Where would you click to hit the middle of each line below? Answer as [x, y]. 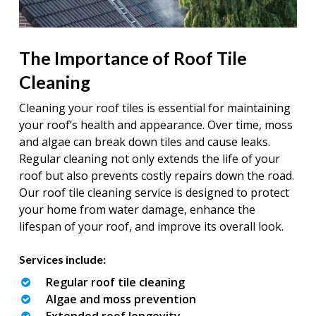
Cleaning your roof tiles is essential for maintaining [154, 108]
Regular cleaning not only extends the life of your [149, 159]
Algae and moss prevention [121, 299]
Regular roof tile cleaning [115, 282]
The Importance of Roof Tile [133, 58]
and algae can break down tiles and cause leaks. [144, 142]
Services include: [62, 260]
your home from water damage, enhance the [137, 210]
